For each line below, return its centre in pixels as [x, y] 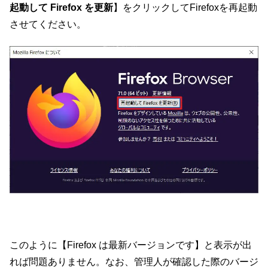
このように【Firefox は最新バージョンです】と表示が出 [131, 245]
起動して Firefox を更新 [61, 7]
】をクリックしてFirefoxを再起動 [185, 7]
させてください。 [48, 24]
